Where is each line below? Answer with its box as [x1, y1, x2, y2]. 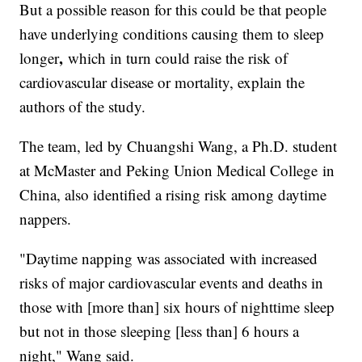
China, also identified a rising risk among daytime [19, 184, 327, 205]
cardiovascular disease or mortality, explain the [19, 72, 305, 93]
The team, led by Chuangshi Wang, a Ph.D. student [19, 136, 338, 157]
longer [19, 48, 60, 69]
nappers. [19, 208, 72, 229]
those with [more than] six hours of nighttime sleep [19, 297, 335, 318]
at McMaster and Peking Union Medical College [19, 160, 318, 181]
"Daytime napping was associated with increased [19, 248, 318, 269]
